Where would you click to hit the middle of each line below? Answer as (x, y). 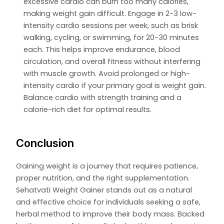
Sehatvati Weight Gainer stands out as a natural (104, 190)
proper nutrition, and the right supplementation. (103, 178)
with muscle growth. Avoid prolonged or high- (107, 73)
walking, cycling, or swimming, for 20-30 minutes (111, 37)
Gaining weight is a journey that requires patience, (107, 166)
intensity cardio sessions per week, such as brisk (111, 25)
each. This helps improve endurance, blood (102, 49)
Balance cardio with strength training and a (103, 97)
